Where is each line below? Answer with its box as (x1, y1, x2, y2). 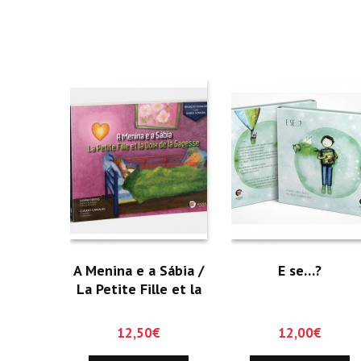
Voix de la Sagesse (79, 297, 198, 317)
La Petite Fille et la (76, 279, 201, 298)
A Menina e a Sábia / (73, 260, 204, 280)
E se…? (278, 260, 322, 280)
